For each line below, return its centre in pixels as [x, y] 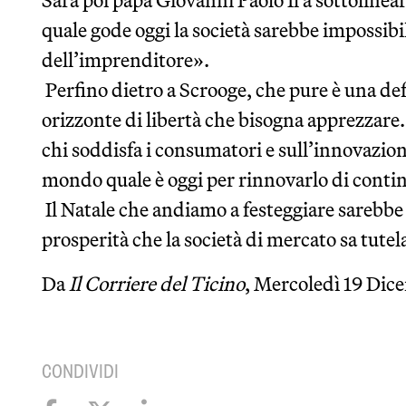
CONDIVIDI [80, 372]
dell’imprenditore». [126, 60]
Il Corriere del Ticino [157, 284]
